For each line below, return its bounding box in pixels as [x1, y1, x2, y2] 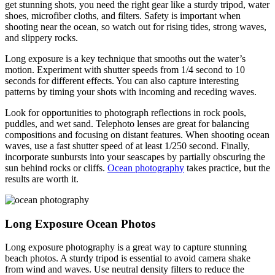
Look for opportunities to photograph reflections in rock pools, [5, 107, 246, 118]
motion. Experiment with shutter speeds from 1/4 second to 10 [5, 64, 245, 75]
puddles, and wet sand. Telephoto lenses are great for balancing [5, 118, 249, 129]
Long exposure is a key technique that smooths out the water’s [5, 53, 246, 64]
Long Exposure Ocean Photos [5, 217, 155, 230]
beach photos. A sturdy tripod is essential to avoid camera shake [5, 253, 250, 264]
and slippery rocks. [5, 32, 78, 43]
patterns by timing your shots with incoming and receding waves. [5, 86, 257, 97]
